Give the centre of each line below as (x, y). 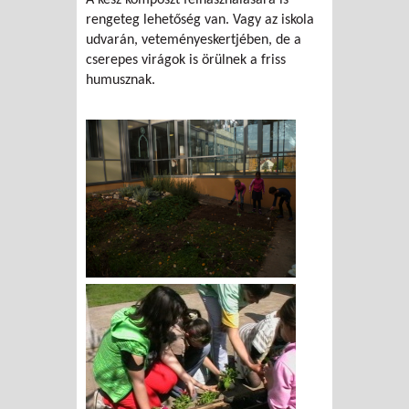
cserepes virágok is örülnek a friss (186, 61)
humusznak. (121, 81)
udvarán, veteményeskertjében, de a (194, 41)
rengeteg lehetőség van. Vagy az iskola (200, 21)
